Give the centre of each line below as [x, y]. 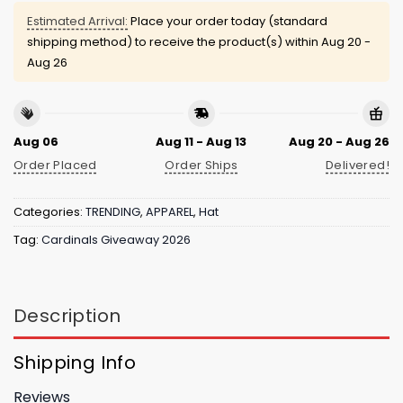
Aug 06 [36, 141]
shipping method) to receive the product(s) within [174, 42]
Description [67, 315]
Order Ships [201, 166]
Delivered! [358, 166]
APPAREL [170, 212]
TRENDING [113, 212]
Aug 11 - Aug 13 [201, 141]
